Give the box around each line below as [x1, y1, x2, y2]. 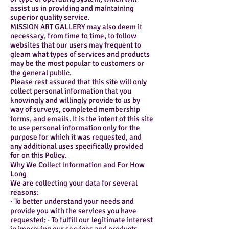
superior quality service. [10, 13, 90, 22]
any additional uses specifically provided [10, 142, 143, 151]
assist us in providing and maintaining [10, 4, 134, 13]
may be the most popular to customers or [10, 59, 144, 68]
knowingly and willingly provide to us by [10, 96, 140, 105]
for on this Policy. [10, 151, 67, 161]
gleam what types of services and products [10, 50, 150, 59]
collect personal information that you [10, 86, 131, 96]
